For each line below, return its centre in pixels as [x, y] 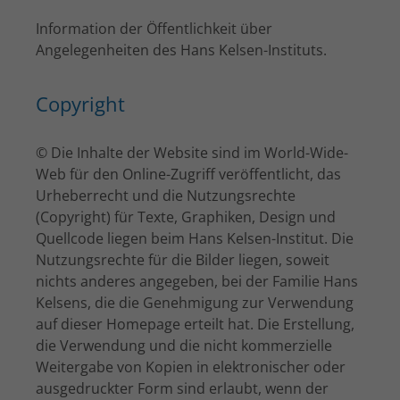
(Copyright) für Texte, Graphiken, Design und [186, 217]
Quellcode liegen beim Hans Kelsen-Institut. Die [195, 238]
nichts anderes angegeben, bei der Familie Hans [197, 281]
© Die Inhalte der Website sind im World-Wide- [192, 153]
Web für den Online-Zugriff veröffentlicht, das [188, 174]
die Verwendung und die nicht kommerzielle [184, 346]
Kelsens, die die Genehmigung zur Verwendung [195, 303]
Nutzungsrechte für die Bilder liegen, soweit [183, 260]
